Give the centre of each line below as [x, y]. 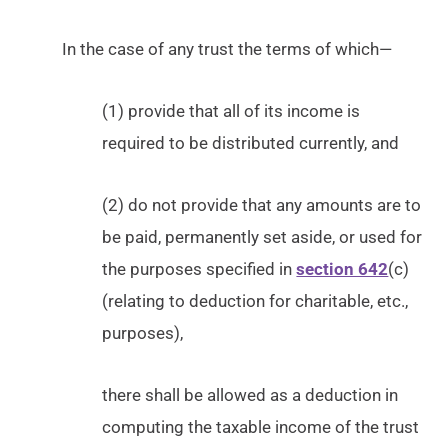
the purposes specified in [199, 269]
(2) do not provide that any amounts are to [262, 205]
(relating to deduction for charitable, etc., [255, 301]
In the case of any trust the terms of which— [227, 49]
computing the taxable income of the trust [261, 427]
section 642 [342, 269]
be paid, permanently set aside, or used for [262, 237]
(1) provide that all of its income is [231, 111]
